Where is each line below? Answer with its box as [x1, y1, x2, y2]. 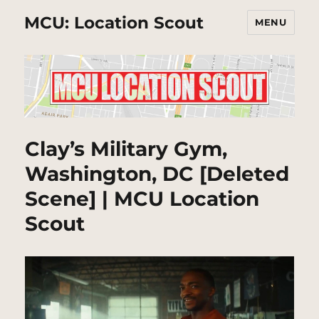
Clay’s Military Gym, [25, 137, 228, 162]
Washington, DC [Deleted [25, 162, 290, 187]
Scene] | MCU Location [25, 187, 260, 211]
